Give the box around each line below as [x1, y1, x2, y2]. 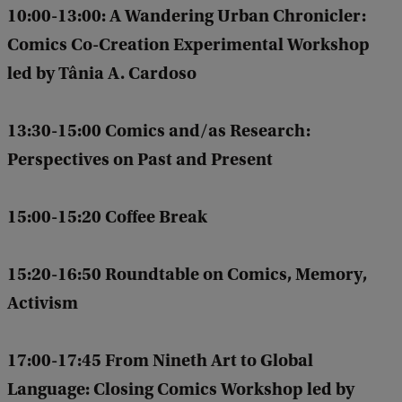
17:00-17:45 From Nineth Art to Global [7, 350, 313, 371]
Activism [7, 293, 78, 314]
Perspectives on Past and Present [7, 149, 273, 170]
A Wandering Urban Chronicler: [109, 5, 366, 27]
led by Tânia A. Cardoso [7, 63, 197, 84]
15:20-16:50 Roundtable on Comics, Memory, [7, 264, 367, 285]
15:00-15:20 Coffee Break [7, 206, 207, 228]
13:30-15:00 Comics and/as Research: [7, 120, 310, 142]
